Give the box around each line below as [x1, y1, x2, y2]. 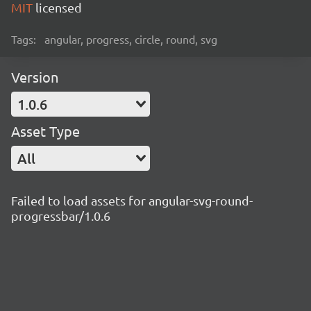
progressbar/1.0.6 [11, 208, 110, 223]
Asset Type [11, 122, 80, 140]
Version [11, 68, 58, 85]
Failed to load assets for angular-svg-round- [11, 193, 253, 208]
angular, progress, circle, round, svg [44, 32, 217, 46]
